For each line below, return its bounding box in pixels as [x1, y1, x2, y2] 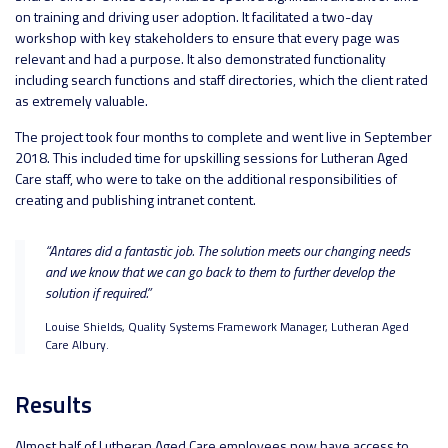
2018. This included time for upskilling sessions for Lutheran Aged [15, 147, 408, 169]
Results [15, 386, 92, 423]
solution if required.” [45, 282, 151, 304]
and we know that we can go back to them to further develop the [45, 261, 394, 283]
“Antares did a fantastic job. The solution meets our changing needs [45, 240, 410, 262]
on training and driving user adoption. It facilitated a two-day [15, 6, 373, 28]
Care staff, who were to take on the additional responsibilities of [15, 168, 397, 190]
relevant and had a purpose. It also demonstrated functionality [15, 48, 386, 70]
